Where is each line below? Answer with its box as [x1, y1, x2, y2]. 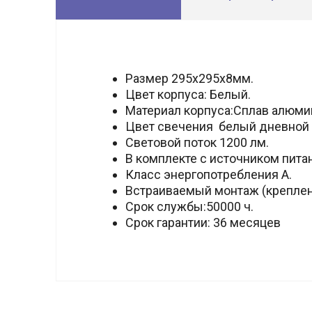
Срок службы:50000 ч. [125, 199, 253, 214]
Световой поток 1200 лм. [125, 135, 269, 150]
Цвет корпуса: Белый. [125, 87, 251, 102]
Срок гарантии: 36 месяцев [125, 215, 281, 230]
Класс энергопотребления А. [125, 167, 292, 182]
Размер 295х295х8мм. [125, 71, 253, 86]
